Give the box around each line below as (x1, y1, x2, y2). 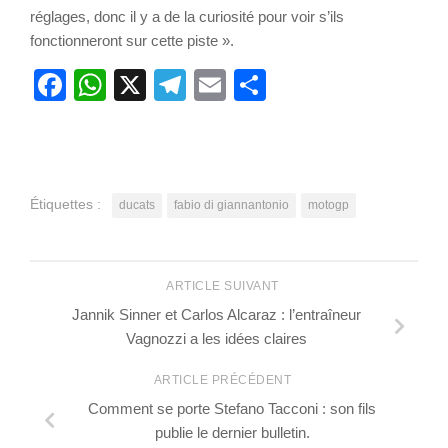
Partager (266, 67, 390, 104)
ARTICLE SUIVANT (166, 279, 282, 294)
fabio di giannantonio (174, 198, 289, 213)
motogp (308, 198, 349, 213)
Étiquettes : (30, 196, 101, 213)
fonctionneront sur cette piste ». (30, 32, 234, 50)
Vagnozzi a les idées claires (125, 330, 307, 348)
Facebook (66, 67, 208, 104)
